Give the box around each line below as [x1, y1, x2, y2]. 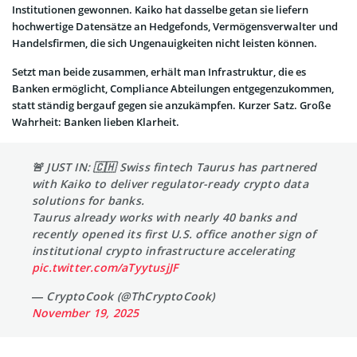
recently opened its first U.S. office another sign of [32, 226, 316, 241]
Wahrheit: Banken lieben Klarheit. [12, 114, 179, 129]
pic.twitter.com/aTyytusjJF [32, 259, 178, 275]
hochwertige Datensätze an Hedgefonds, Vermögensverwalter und [12, 18, 338, 33]
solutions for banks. [32, 192, 144, 208]
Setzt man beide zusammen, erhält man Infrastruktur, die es [12, 64, 306, 79]
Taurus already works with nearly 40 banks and [32, 209, 297, 225]
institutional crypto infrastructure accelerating [32, 242, 296, 258]
